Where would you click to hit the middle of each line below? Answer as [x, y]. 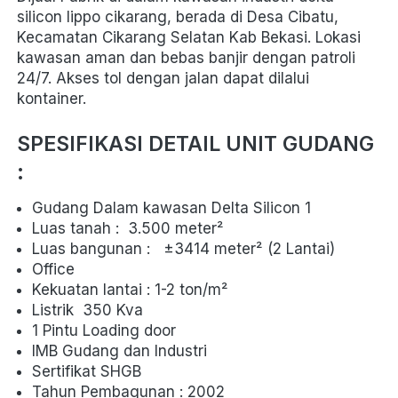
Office [53, 270]
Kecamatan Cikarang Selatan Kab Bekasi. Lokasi [189, 38]
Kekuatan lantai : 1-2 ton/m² [130, 290]
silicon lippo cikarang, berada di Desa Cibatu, [178, 17]
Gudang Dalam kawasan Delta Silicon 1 [171, 208]
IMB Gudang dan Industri [119, 351]
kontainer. [52, 99]
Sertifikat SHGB [87, 372]
